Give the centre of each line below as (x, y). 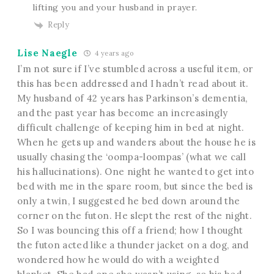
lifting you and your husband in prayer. (115, 8)
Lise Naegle (47, 53)
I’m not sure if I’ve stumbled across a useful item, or (135, 68)
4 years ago (113, 53)
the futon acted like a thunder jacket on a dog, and (133, 245)
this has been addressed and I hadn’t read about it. (133, 83)
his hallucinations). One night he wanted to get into (135, 171)
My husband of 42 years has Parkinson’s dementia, (132, 98)
